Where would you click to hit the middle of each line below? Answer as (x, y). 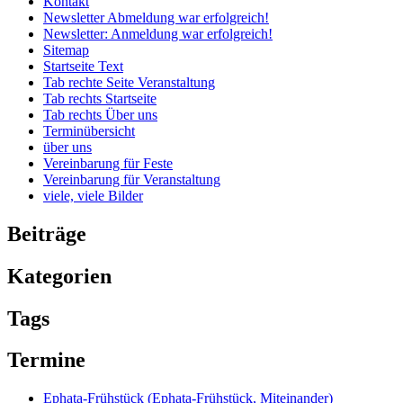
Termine (46, 360)
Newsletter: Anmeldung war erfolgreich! (158, 33)
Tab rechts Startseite (100, 98)
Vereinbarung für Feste (108, 163)
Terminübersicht (89, 130)
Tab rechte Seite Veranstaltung (129, 82)
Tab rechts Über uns (100, 114)
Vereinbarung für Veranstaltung (132, 179)
